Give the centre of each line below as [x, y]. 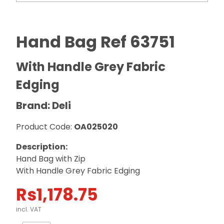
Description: [42, 147]
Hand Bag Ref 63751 [95, 42]
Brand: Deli [43, 105]
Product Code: [45, 127]
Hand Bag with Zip [51, 159]
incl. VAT [29, 209]
